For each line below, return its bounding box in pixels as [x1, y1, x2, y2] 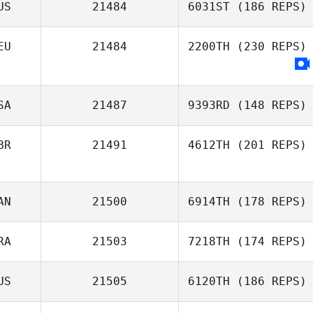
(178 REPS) [230, 195, 307, 208]
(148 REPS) [230, 99, 307, 112]
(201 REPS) [230, 138, 307, 152]
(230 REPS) [230, 40, 307, 53]
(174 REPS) [230, 235, 307, 248]
